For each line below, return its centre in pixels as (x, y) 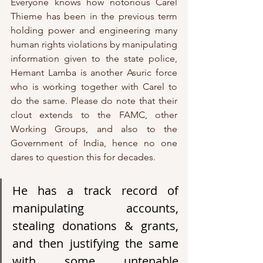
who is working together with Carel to (94, 87)
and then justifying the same (95, 244)
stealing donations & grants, (95, 226)
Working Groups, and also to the (94, 129)
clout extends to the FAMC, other (94, 115)
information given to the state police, (94, 59)
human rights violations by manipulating (94, 45)
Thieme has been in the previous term (94, 16)
